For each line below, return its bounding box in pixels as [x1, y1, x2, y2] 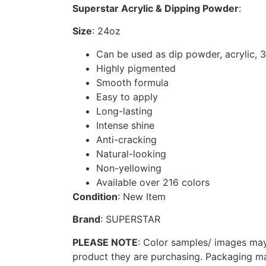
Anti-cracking [96, 133, 157, 145]
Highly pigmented [96, 62, 176, 74]
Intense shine [96, 119, 154, 131]
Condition [72, 190, 118, 202]
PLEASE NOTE [72, 236, 138, 248]
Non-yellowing [96, 161, 161, 174]
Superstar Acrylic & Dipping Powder [72, 2, 239, 14]
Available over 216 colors [96, 176, 210, 188]
